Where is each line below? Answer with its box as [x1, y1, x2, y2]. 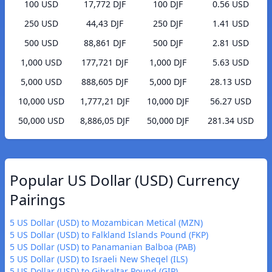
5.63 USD [212, 56, 249, 69]
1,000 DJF [149, 56, 186, 69]
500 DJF [152, 37, 183, 49]
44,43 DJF [86, 18, 123, 30]
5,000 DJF [149, 76, 186, 88]
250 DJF [152, 18, 183, 30]
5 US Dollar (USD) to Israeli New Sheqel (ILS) [10, 253, 188, 265]
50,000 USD [18, 115, 64, 127]
